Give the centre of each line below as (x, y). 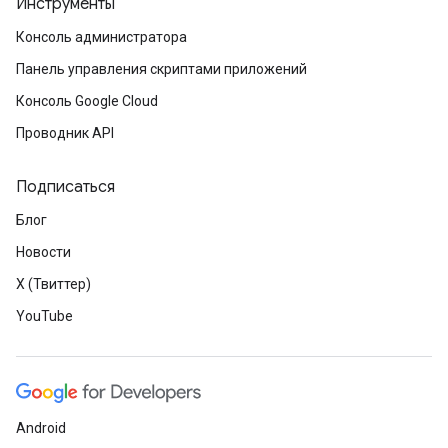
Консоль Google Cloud (87, 101)
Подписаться (65, 187)
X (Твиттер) (53, 284)
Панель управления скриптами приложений (161, 69)
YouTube (44, 316)
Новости (43, 252)
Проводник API (65, 133)
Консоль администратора (101, 37)
